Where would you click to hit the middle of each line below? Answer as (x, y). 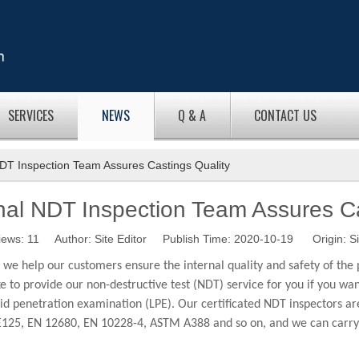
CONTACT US (285, 115)
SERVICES (31, 115)
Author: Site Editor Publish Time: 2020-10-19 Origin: (194, 239)
